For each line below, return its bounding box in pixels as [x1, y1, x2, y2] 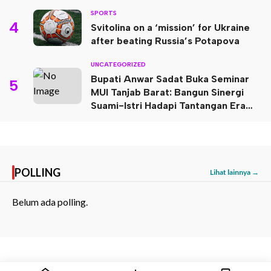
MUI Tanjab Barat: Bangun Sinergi [91, 86, 244, 98]
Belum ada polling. [12, 195, 88, 207]
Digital [91, 113, 121, 125]
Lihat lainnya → [210, 168, 259, 177]
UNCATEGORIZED [91, 60, 146, 68]
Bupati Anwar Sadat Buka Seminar [91, 73, 249, 85]
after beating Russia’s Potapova [91, 34, 240, 47]
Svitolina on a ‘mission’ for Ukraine [91, 21, 250, 33]
